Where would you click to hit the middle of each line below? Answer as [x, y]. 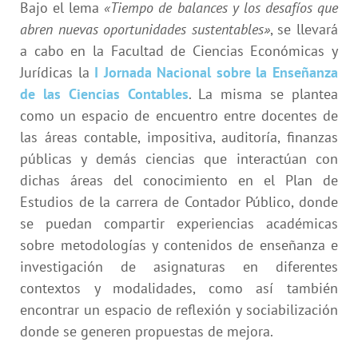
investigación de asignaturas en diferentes [179, 266]
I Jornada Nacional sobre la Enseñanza [214, 72]
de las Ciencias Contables [104, 93]
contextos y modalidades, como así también [179, 288]
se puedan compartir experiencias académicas [179, 223]
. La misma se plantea [263, 93]
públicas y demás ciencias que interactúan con [179, 158]
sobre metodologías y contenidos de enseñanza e [179, 245]
